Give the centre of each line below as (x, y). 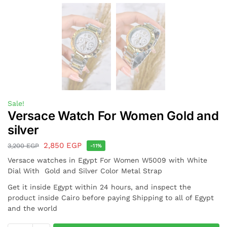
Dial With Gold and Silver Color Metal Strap (85, 171)
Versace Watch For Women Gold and (113, 116)
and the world (32, 209)
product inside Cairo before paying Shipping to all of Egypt (111, 198)
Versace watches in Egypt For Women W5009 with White (107, 160)
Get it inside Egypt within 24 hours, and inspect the (99, 187)
